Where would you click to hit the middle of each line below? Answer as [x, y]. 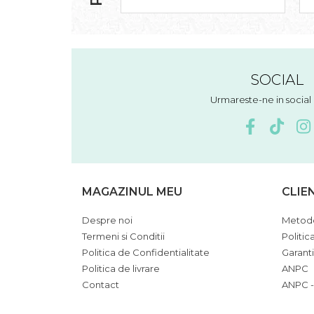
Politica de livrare [121, 268]
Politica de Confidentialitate [146, 252]
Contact [101, 285]
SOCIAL [277, 80]
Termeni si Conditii [123, 236]
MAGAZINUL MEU [132, 192]
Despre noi [107, 220]
